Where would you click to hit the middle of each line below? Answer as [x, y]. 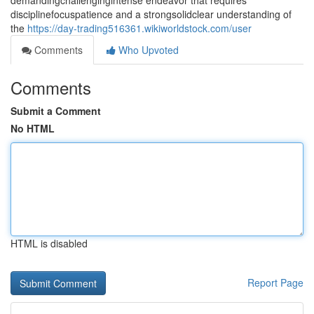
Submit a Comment [56, 111]
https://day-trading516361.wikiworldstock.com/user [139, 28]
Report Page [275, 282]
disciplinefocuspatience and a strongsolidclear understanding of [151, 14]
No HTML [33, 128]
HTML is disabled [49, 243]
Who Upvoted [147, 50]
